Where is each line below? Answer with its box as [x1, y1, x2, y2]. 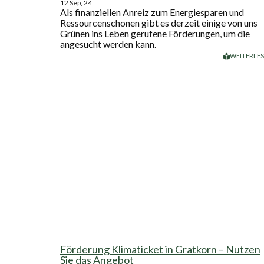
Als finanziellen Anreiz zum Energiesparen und [60, 6, 244, 18]
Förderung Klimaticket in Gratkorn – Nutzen [60, 242, 260, 256]
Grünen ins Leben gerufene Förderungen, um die [60, 27, 250, 39]
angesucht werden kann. [60, 38, 156, 49]
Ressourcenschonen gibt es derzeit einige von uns [60, 16, 258, 28]
